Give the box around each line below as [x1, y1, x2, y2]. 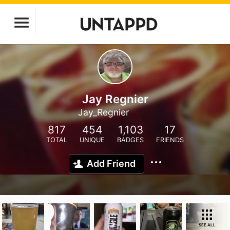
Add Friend [87, 158, 136, 169]
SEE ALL [198, 222, 216, 227]
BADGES [117, 136, 144, 144]
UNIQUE [80, 136, 105, 144]
